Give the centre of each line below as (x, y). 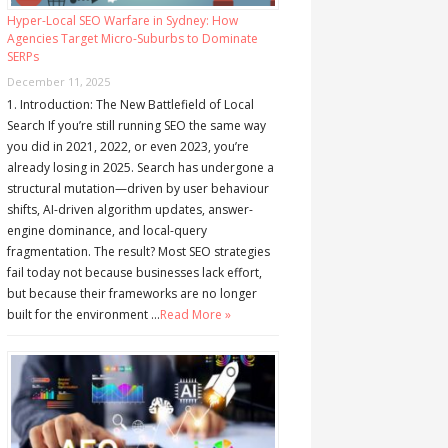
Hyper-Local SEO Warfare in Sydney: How (122, 21)
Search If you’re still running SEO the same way (136, 126)
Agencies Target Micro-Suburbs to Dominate (132, 39)
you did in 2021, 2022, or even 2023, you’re (127, 147)
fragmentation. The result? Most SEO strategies (138, 252)
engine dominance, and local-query (106, 231)
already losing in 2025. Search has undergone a (140, 168)
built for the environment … (83, 315)
